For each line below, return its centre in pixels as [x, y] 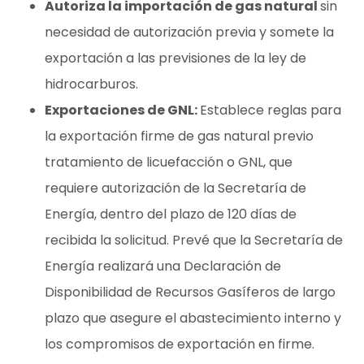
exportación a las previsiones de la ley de [175, 58]
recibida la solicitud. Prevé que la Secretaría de [194, 240]
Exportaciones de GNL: [122, 110]
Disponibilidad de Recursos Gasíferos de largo [190, 292]
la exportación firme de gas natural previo [179, 136]
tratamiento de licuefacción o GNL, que [169, 162]
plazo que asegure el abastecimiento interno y [193, 318]
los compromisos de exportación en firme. [180, 344]
